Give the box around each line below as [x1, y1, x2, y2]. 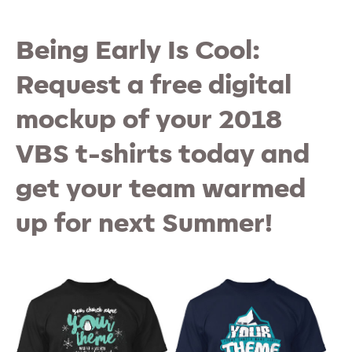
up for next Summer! [16, 211, 273, 236]
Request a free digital [16, 72, 291, 98]
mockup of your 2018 [16, 107, 282, 133]
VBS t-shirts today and [16, 141, 310, 167]
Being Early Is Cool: [16, 38, 260, 64]
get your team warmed [16, 176, 306, 202]
